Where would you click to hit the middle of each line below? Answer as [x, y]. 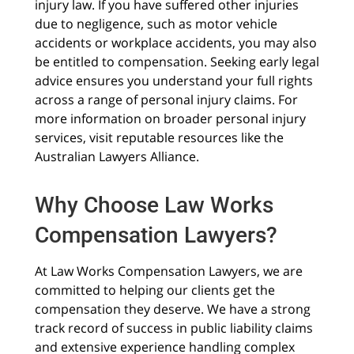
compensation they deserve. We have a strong [172, 309]
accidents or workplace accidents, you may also [175, 43]
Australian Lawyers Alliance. [117, 157]
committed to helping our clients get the [154, 290]
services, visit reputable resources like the [159, 138]
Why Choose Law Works [154, 205]
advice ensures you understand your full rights [173, 81]
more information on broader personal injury [170, 119]
